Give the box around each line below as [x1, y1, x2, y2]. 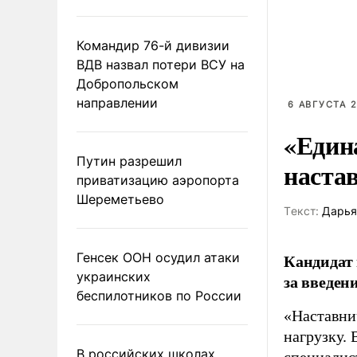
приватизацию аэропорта [76, 171, 239, 188]
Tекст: [284, 203, 319, 218]
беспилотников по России [76, 287, 241, 304]
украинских [76, 268, 151, 284]
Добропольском [76, 75, 178, 92]
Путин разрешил [76, 152, 182, 169]
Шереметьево [76, 190, 164, 207]
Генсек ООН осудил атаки [76, 249, 240, 265]
